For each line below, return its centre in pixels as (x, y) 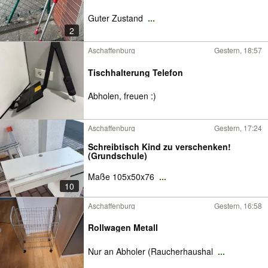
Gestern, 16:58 (238, 205)
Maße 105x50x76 (122, 176)
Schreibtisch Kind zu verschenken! (159, 147)
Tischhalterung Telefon (135, 72)
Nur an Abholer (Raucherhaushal (152, 251)
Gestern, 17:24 (238, 128)
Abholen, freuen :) (122, 96)
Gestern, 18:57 (238, 50)
